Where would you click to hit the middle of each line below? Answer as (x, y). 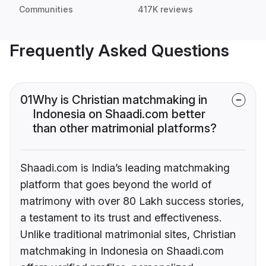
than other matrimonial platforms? (125, 129)
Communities (46, 9)
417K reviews (165, 9)
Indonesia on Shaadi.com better (119, 114)
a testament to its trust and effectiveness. (121, 218)
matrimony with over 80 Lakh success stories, (132, 201)
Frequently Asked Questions (119, 51)
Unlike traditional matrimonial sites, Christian (128, 235)
